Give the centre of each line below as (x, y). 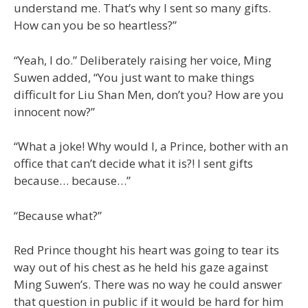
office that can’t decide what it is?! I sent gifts (133, 164)
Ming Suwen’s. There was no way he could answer (148, 285)
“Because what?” (58, 215)
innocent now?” (54, 111)
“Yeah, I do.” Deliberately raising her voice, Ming (143, 60)
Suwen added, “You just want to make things (134, 77)
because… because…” (72, 181)
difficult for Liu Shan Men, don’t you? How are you (149, 94)
